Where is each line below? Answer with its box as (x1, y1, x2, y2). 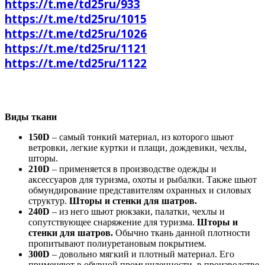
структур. (28, 196, 69, 206)
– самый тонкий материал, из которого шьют (50, 132, 234, 143)
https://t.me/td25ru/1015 (5, 11, 147, 26)
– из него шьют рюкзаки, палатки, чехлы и (50, 206, 225, 217)
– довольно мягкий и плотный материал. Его (50, 249, 234, 260)
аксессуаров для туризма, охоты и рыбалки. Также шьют (28, 174, 257, 185)
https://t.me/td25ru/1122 (5, 55, 147, 70)
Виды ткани (5, 112, 57, 122)
